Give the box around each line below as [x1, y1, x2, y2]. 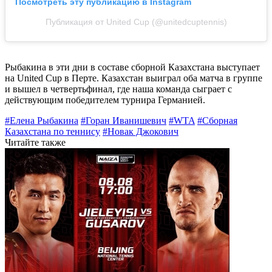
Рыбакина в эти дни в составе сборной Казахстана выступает [5, 62, 260, 73]
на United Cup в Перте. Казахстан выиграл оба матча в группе [5, 73, 262, 84]
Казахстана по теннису [5, 126, 100, 137]
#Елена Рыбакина [5, 115, 78, 126]
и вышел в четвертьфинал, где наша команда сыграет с [5, 84, 232, 95]
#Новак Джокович [103, 126, 178, 137]
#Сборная [197, 115, 237, 126]
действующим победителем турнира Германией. [5, 95, 208, 106]
